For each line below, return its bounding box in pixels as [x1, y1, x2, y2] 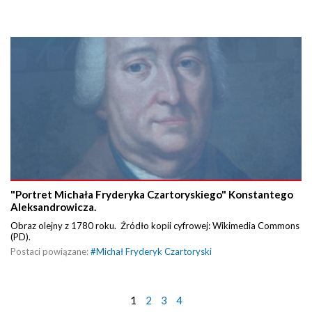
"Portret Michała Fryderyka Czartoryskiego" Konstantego [10, 187, 293, 201]
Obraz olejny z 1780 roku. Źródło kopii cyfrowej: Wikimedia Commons [10, 219, 299, 231]
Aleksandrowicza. [10, 200, 96, 213]
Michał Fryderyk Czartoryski [96, 245, 212, 257]
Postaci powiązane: [10, 245, 91, 257]
